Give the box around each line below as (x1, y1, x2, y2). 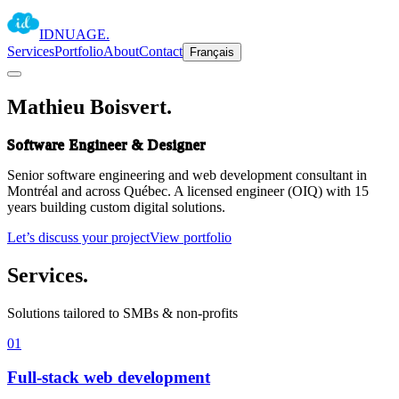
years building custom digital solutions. (7, 199, 225, 215)
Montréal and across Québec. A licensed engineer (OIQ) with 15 (7, 183, 369, 199)
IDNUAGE (39, 27, 106, 42)
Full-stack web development (7, 368, 210, 387)
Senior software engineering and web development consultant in (7, 167, 367, 183)
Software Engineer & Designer (7, 136, 206, 152)
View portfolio (150, 229, 232, 245)
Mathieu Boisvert (7, 94, 167, 118)
